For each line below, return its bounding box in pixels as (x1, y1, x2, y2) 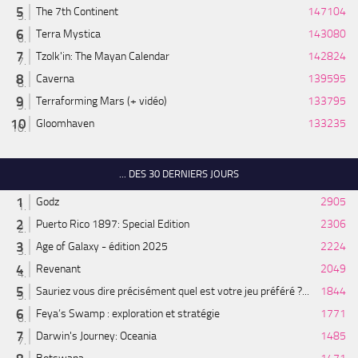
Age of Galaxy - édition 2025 (36, 240, 168, 254)
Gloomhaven (36, 117, 94, 131)
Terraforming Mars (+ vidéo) (36, 94, 167, 109)
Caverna (36, 72, 74, 86)
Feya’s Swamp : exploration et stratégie (36, 307, 220, 321)
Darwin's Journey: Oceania (36, 329, 157, 344)
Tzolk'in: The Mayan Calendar (36, 50, 169, 64)
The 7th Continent (36, 5, 118, 19)
